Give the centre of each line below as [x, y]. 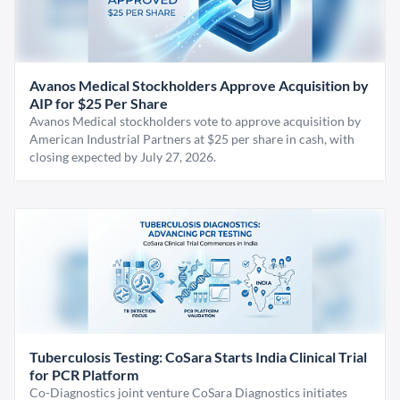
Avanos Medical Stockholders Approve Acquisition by [199, 85]
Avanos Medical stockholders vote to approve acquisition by [195, 121]
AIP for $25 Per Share [99, 103]
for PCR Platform [84, 375]
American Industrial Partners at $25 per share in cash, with [192, 139]
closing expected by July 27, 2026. [123, 157]
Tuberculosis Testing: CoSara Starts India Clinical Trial [198, 357]
